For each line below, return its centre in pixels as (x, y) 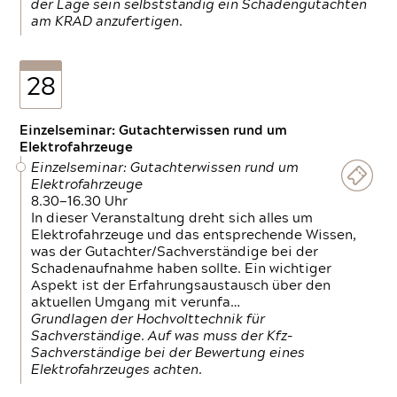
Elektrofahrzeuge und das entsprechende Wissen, (194, 235)
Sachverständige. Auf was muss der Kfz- (162, 336)
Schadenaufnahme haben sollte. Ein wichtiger (182, 269)
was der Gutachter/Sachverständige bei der (175, 252)
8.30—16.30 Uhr (80, 202)
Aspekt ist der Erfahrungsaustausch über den (181, 286)
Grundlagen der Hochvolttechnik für (148, 319)
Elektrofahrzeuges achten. (117, 370)
